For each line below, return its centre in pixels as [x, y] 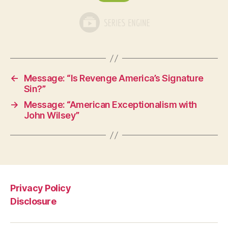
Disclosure [33, 202]
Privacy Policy [41, 188]
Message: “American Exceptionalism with [110, 105]
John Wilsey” [51, 116]
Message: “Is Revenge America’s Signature [113, 78]
